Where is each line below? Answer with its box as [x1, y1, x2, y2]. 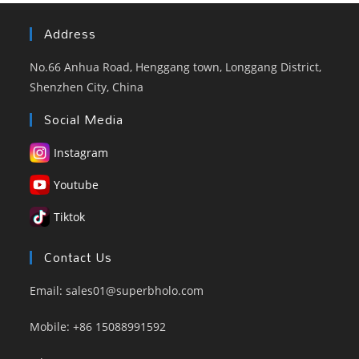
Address [44, 20, 97, 46]
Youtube [54, 176, 99, 192]
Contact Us [44, 244, 113, 270]
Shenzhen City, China [30, 79, 144, 95]
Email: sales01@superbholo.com [30, 282, 204, 298]
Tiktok [54, 208, 86, 224]
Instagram [54, 144, 109, 160]
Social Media [44, 106, 124, 132]
